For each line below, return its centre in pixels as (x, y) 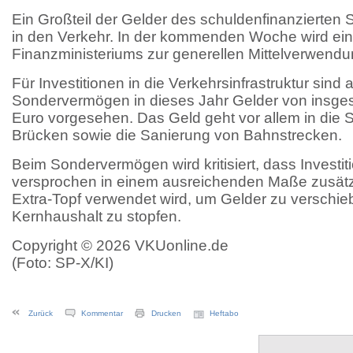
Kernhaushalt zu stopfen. (97, 216)
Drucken (166, 313)
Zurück (41, 313)
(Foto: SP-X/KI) (63, 262)
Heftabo (224, 313)
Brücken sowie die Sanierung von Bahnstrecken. (177, 135)
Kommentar (102, 313)
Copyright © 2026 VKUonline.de (120, 245)
